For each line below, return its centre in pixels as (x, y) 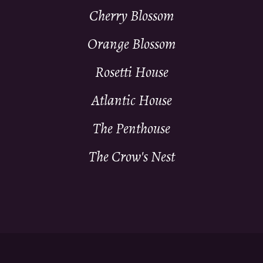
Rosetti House (131, 73)
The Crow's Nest (131, 157)
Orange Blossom (131, 44)
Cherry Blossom (131, 16)
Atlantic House (131, 101)
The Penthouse (131, 129)
